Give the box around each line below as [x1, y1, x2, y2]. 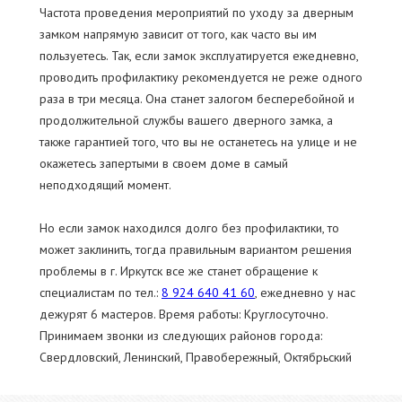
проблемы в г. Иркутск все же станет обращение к [39, 263, 318, 279]
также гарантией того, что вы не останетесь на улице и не [39, 134, 357, 150]
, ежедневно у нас [255, 284, 355, 301]
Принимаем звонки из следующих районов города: [39, 328, 322, 344]
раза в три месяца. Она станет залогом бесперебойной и [39, 91, 354, 107]
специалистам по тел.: [39, 284, 162, 301]
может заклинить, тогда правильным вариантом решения [39, 241, 352, 258]
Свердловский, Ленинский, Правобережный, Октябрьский [39, 349, 352, 365]
